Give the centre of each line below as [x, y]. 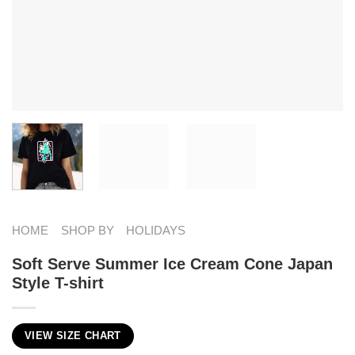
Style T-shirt [58, 282]
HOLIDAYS [156, 230]
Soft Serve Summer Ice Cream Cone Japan [172, 263]
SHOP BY [87, 230]
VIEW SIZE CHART [73, 336]
